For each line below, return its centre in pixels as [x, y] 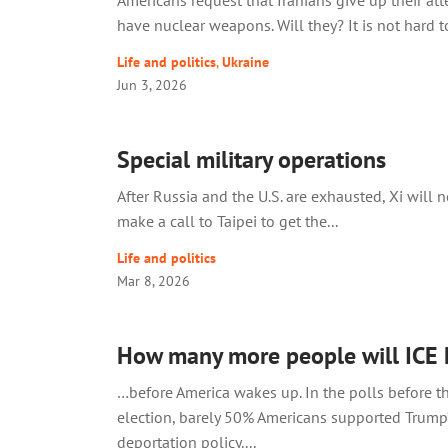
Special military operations [251, 160]
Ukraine [245, 62]
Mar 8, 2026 [153, 281]
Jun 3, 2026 [152, 85]
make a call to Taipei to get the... [227, 221]
